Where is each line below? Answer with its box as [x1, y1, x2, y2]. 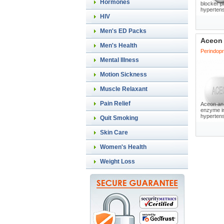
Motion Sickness [100, 71, 147, 78]
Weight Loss [100, 158, 135, 165]
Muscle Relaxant [100, 85, 147, 92]
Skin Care [100, 129, 128, 136]
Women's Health [100, 143, 146, 150]
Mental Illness [100, 56, 139, 63]
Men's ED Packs [100, 27, 146, 34]
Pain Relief [100, 100, 130, 107]
